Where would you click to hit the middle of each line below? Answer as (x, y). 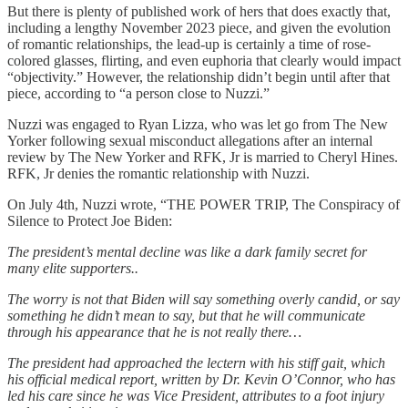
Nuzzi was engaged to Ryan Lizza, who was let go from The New (198, 124)
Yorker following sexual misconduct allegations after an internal (190, 140)
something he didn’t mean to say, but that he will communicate (186, 315)
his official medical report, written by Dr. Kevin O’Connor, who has (201, 379)
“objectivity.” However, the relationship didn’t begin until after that (199, 76)
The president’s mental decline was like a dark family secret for (187, 251)
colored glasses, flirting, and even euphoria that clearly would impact (204, 60)
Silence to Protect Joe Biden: (90, 220)
